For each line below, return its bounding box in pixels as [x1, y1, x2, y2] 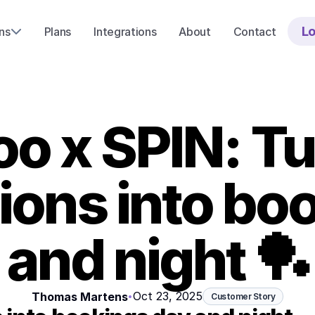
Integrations [94, 24, 157, 39]
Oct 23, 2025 [133, 289, 202, 303]
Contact [233, 24, 276, 39]
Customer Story [211, 290, 275, 302]
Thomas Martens [32, 289, 128, 304]
